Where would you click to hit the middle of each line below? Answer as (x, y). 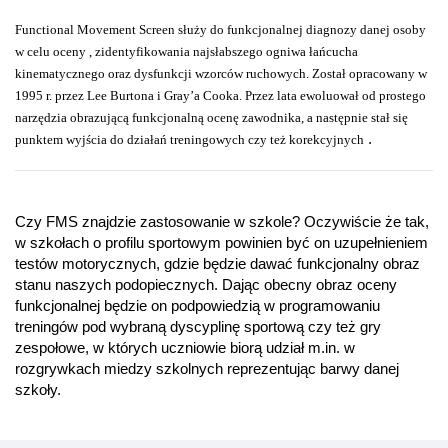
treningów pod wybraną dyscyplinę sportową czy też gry (198, 327)
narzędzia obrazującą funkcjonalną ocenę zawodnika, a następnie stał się (211, 118)
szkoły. (38, 390)
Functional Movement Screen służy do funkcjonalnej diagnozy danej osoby (220, 30)
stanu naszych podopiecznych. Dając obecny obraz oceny (206, 285)
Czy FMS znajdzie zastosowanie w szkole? (157, 222)
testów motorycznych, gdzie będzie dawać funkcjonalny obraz (217, 264)
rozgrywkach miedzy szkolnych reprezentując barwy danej (207, 369)
